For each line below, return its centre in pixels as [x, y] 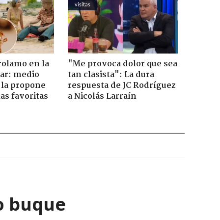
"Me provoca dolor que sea [122, 64]
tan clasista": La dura [111, 75]
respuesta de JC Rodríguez [122, 85]
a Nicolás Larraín [102, 96]
